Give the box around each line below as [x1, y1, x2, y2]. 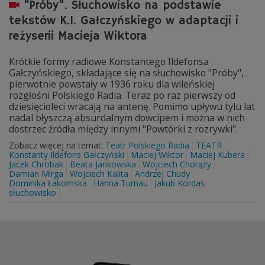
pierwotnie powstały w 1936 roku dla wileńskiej [9, 77, 215, 91]
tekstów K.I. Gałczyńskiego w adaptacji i [9, 14, 238, 28]
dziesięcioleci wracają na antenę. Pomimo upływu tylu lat [9, 100, 255, 113]
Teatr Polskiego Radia [105, 140, 189, 151]
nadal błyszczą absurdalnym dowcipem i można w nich [9, 111, 245, 124]
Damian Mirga [9, 168, 63, 179]
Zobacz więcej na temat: [9, 140, 105, 151]
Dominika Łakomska [9, 177, 87, 189]
